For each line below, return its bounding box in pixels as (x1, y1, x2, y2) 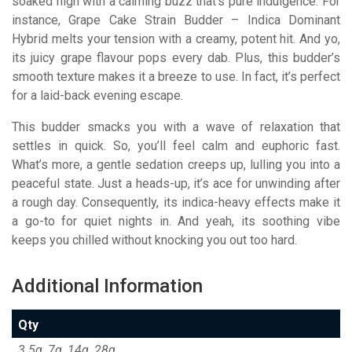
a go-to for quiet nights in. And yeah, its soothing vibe (12, 213, 340, 229)
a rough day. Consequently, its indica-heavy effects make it (12, 194, 340, 210)
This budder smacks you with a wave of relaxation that (12, 119, 340, 134)
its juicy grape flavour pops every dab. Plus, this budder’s (12, 49, 340, 65)
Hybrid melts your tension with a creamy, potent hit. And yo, (12, 31, 340, 46)
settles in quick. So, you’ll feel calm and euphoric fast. (12, 137, 340, 153)
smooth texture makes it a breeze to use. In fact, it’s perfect (12, 68, 340, 84)
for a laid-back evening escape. (12, 87, 183, 103)
